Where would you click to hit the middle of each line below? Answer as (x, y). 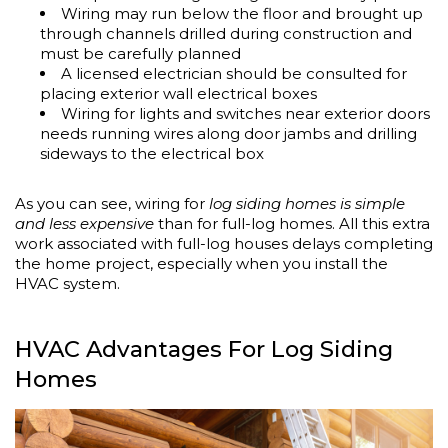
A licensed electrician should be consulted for (234, 73)
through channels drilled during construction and (226, 33)
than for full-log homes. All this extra (292, 223)
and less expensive (84, 223)
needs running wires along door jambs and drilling (228, 133)
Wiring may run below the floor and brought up (242, 13)
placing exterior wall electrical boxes (178, 93)
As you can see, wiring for (112, 203)
